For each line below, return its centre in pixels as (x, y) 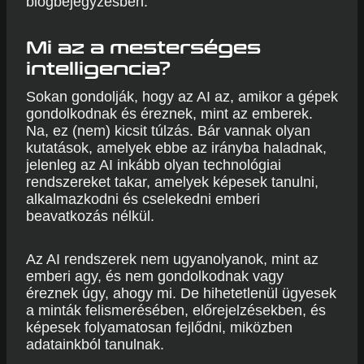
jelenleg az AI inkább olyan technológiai (154, 165)
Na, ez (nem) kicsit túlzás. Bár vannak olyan (168, 131)
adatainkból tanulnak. (95, 344)
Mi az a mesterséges (143, 48)
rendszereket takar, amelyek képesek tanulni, (172, 182)
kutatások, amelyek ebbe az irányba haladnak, (176, 148)
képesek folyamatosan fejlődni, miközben (159, 327)
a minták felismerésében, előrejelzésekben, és (176, 310)
